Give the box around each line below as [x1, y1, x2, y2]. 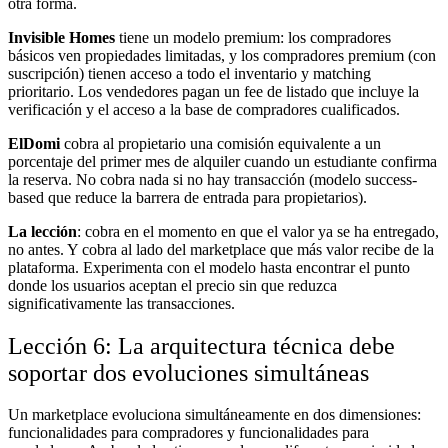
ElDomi [8, 134, 60, 152]
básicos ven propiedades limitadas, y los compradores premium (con [8, 46, 436, 64]
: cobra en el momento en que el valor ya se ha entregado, [77, 222, 439, 240]
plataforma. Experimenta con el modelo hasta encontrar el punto [8, 258, 410, 276]
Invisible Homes [8, 28, 115, 46]
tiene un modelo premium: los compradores [115, 28, 391, 46]
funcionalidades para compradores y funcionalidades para [8, 424, 369, 442]
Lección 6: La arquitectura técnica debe [8, 332, 395, 359]
